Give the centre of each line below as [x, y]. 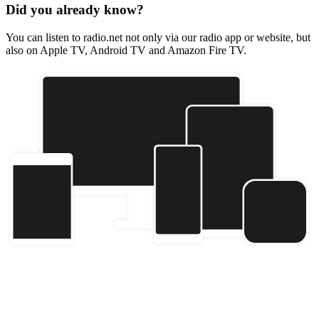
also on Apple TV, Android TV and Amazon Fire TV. [126, 50]
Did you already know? [75, 10]
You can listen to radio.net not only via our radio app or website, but [158, 37]
